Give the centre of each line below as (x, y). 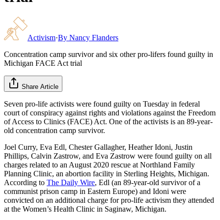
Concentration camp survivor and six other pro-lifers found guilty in (109, 54)
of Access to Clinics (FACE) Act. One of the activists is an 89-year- (108, 121)
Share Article (40, 86)
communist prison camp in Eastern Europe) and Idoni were (95, 191)
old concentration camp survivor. (55, 130)
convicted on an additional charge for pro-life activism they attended (109, 200)
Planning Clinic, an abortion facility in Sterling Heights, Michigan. (107, 173)
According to (25, 182)
